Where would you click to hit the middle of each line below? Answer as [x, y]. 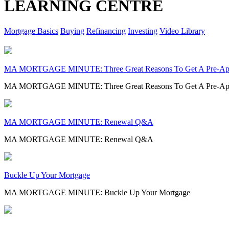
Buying [72, 31]
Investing [143, 31]
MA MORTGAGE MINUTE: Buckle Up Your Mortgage [97, 192]
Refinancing [106, 31]
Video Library [182, 31]
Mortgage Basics [31, 31]
